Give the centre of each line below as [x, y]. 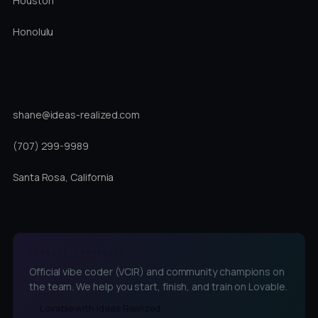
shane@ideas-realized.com [77, 115]
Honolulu [33, 32]
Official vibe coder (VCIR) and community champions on [157, 271]
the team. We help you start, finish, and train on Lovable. [158, 286]
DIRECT [31, 81]
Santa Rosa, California [64, 177]
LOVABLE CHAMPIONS [77, 253]
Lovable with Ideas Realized [100, 308]
